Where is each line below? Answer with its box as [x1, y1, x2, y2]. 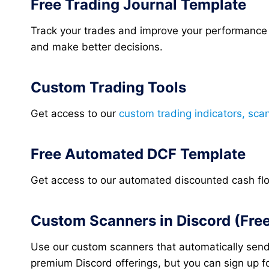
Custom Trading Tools [31, 79, 186, 96]
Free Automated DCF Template [31, 145, 246, 163]
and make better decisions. [31, 41, 163, 53]
